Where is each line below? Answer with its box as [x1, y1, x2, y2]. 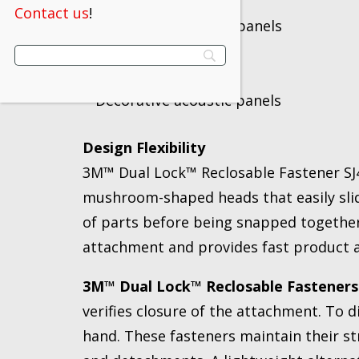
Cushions [95, 41, 158, 60]
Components [95, 66, 184, 85]
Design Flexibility [83, 138, 205, 157]
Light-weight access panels [95, 16, 282, 35]
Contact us [14, 2, 89, 22]
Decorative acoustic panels [95, 91, 281, 110]
